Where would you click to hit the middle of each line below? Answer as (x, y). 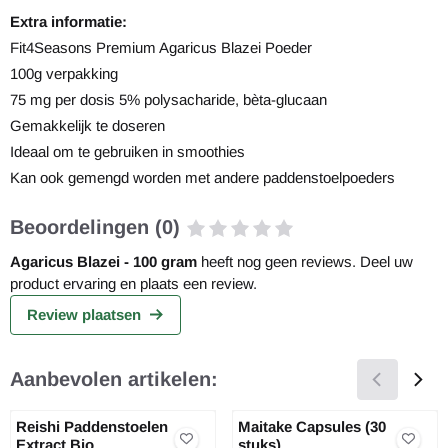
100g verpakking (64, 73)
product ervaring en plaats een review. (133, 283)
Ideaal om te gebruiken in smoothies (127, 151)
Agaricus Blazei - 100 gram (103, 261)
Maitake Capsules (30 (312, 426)
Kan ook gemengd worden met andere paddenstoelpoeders (202, 177)
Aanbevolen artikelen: (114, 378)
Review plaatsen (84, 314)
